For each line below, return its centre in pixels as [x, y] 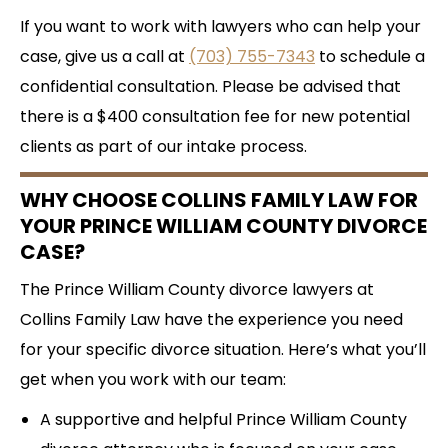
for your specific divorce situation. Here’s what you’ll [223, 349]
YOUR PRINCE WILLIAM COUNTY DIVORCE [223, 225]
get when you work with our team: [153, 379]
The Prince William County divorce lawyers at [197, 289]
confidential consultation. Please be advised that [210, 86]
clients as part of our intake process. [163, 146]
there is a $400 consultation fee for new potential [215, 116]
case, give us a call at [104, 56]
